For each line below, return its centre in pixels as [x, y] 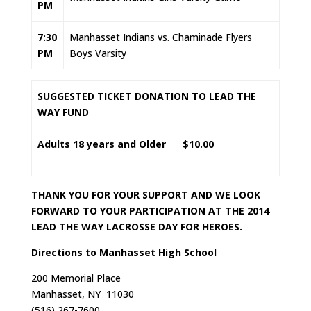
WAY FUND [63, 112]
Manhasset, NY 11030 [82, 294]
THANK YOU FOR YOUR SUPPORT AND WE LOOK [145, 195]
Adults [55, 144]
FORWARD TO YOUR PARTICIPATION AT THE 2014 [150, 211]
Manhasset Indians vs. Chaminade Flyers [161, 37]
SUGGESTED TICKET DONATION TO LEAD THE [147, 96]
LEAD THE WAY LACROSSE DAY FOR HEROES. [136, 227]
